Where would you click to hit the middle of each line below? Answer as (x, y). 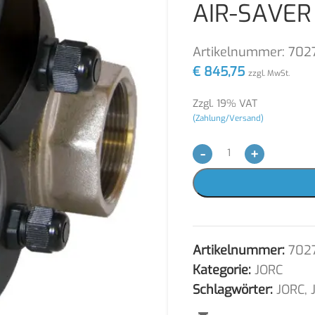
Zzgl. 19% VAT (225, 104)
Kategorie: (222, 270)
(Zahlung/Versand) (228, 118)
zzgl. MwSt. (269, 73)
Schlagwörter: (233, 290)
